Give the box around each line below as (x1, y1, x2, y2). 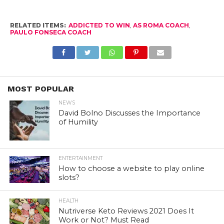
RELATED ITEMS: (9, 21, 66, 29)
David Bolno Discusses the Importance (58, 108, 201, 118)
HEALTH (58, 197, 79, 204)
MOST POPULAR (7, 84, 74, 94)
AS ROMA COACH (132, 21, 189, 29)
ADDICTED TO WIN (68, 21, 130, 29)
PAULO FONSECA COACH (9, 28, 91, 36)
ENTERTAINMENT (58, 155, 103, 162)
